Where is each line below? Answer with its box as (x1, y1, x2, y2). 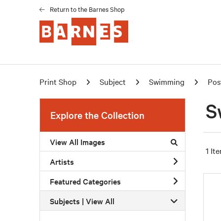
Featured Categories (50, 175, 121, 186)
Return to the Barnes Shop (50, 4, 125, 13)
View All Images (50, 136, 105, 147)
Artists (50, 155, 74, 167)
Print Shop (39, 76, 76, 87)
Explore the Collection (50, 109, 145, 121)
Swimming (149, 76, 184, 87)
